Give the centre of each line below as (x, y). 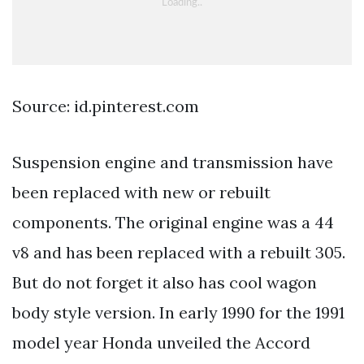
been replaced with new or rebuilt (141, 192)
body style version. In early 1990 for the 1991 (178, 312)
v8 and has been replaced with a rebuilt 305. (179, 252)
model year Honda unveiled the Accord (161, 342)
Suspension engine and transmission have (173, 162)
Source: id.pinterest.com (106, 106)
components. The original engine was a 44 (173, 222)
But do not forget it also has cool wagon (165, 282)
